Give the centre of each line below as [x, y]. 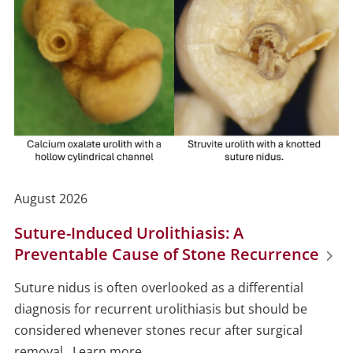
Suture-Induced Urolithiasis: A [128, 233]
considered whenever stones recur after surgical [158, 331]
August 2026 [50, 199]
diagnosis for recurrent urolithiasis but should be [160, 309]
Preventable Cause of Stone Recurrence [166, 255]
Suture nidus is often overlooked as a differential [158, 288]
